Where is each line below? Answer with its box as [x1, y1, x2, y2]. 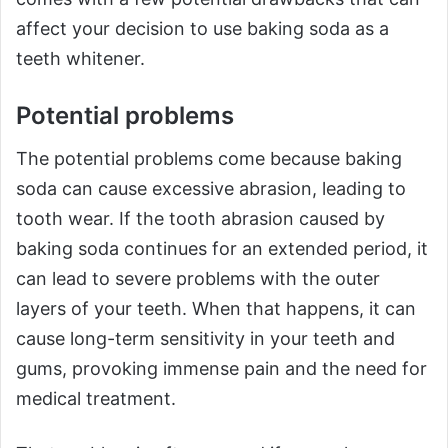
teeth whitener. [16, 48, 145, 70]
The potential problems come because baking [16, 148, 402, 170]
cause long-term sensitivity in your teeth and [16, 328, 395, 350]
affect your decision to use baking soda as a [16, 18, 389, 40]
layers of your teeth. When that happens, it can [16, 298, 416, 320]
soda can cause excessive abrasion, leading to [16, 178, 406, 200]
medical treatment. [16, 388, 176, 410]
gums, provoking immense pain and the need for [16, 358, 427, 380]
